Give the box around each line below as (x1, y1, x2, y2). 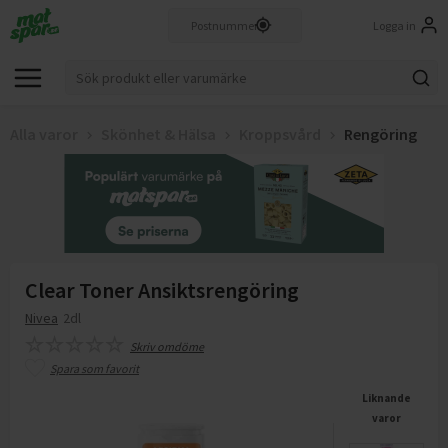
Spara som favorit (50, 361, 139, 376)
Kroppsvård (239, 124, 321, 144)
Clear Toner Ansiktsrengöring (25, 276, 299, 304)
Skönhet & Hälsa (101, 124, 216, 144)
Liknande (361, 391, 411, 405)
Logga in (373, 17, 416, 33)
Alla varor (10, 124, 78, 144)
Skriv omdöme (130, 339, 204, 354)
